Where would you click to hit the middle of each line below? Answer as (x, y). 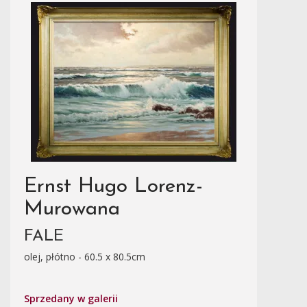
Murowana (72, 209)
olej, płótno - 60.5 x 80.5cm (85, 257)
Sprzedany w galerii (71, 298)
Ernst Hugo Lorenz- (113, 187)
